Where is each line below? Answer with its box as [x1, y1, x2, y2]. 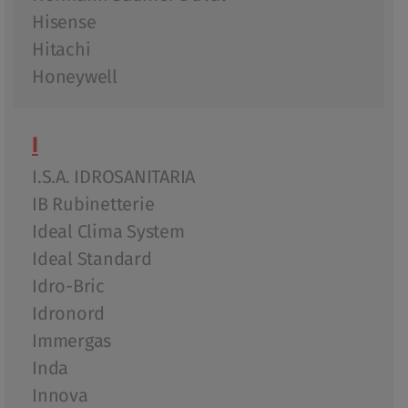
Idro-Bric [32, 273, 105, 300]
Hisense [32, 9, 97, 36]
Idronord [32, 301, 105, 327]
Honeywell [32, 64, 117, 90]
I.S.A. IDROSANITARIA [32, 164, 195, 190]
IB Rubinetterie [32, 191, 155, 218]
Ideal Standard [32, 246, 152, 272]
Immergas [32, 328, 111, 354]
